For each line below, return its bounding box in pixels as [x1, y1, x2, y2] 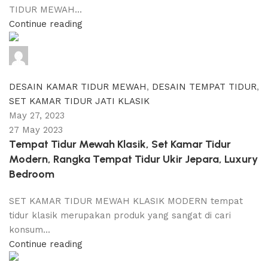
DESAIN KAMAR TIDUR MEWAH [9, 81, 147, 92]
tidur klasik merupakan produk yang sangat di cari [9, 209, 231, 221]
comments [17, 66, 63, 78]
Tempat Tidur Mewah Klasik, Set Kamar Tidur [9, 137, 231, 151]
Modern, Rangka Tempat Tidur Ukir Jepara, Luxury [9, 152, 258, 166]
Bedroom [9, 167, 54, 181]
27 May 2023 [9, 124, 63, 135]
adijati [31, 49, 56, 60]
